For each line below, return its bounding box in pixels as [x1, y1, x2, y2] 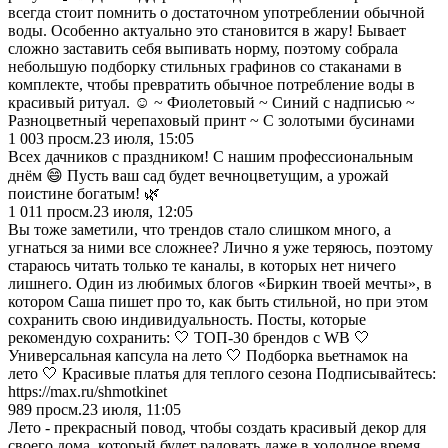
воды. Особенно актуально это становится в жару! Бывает [8, 21, 406, 39]
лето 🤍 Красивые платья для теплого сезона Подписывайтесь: [8, 364, 436, 382]
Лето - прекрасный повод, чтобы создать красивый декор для [8, 418, 426, 436]
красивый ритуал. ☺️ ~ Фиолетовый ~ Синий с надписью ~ [8, 93, 415, 111]
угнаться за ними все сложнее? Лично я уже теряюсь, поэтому [8, 238, 433, 256]
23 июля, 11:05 [82, 400, 181, 418]
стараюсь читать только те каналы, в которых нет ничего [8, 256, 396, 274]
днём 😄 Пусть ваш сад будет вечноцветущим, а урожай [8, 166, 389, 184]
